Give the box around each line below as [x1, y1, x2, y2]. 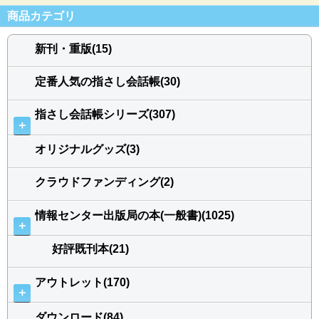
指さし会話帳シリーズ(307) [35, 108, 175, 121]
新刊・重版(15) [35, 42, 112, 55]
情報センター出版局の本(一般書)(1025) [35, 209, 234, 221]
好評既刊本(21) [52, 243, 129, 256]
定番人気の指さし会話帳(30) [35, 75, 180, 88]
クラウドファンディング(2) [35, 176, 174, 189]
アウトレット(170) [35, 276, 130, 288]
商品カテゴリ [7, 10, 75, 23]
